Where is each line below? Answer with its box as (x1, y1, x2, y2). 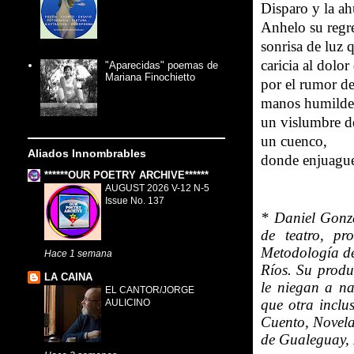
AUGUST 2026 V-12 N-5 (105, 183, 209, 194)
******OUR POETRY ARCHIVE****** (44, 169, 209, 182)
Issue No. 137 (105, 195, 164, 207)
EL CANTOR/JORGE (105, 284, 194, 296)
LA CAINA (44, 270, 92, 283)
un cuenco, (261, 133, 327, 149)
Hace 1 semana (44, 248, 112, 259)
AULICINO (105, 296, 150, 308)
